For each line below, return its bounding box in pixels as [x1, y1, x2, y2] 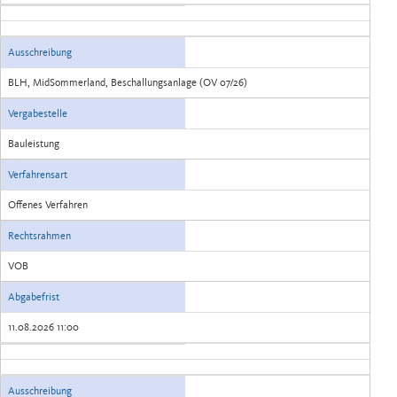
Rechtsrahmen [8, 230, 71, 242]
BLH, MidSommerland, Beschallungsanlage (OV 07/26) [199, 76, 247, 89]
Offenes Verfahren [8, 198, 88, 211]
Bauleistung [8, 137, 59, 150]
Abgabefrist [8, 291, 59, 303]
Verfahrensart [8, 168, 67, 181]
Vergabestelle [8, 107, 67, 120]
